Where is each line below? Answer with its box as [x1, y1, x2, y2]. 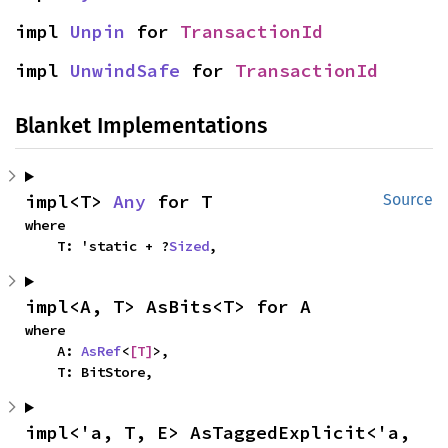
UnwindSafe [70, 59, 180, 82]
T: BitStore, [57, 363, 153, 381]
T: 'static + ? [57, 237, 169, 255]
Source [383, 190, 433, 209]
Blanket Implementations [15, 112, 267, 139]
